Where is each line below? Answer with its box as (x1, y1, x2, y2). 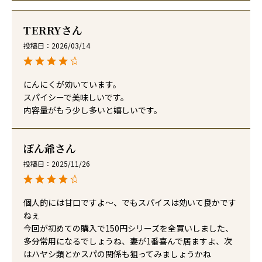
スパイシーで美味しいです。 (23, 91, 129, 104)
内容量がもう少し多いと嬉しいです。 (23, 104, 162, 116)
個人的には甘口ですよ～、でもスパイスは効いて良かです (23, 196, 236, 209)
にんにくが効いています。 (23, 78, 121, 91)
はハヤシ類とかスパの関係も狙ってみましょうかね (23, 248, 211, 260)
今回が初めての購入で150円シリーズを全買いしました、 (23, 222, 233, 235)
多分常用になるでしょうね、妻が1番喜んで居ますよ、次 (23, 235, 232, 247)
